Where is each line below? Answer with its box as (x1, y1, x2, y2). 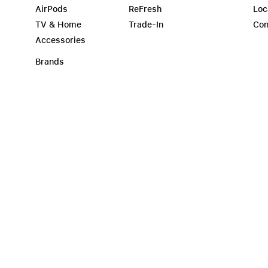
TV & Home (35, 20, 81, 29)
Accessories (35, 35, 86, 45)
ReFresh (129, 4, 162, 14)
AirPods (35, 4, 68, 14)
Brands (35, 57, 64, 66)
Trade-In (129, 20, 163, 29)
